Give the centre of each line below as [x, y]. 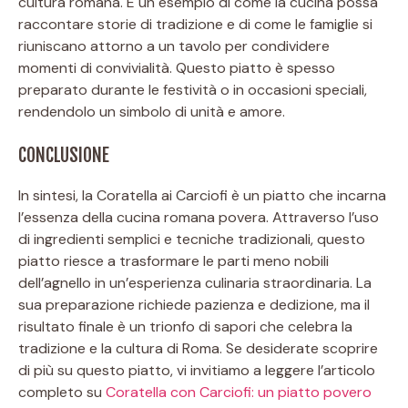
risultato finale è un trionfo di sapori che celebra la [185, 326]
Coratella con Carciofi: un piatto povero [239, 392]
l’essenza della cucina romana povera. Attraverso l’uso [199, 217]
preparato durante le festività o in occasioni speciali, [193, 89]
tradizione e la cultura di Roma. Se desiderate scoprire [198, 348]
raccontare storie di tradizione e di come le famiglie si [195, 24]
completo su [62, 392]
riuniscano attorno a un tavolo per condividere [174, 46]
